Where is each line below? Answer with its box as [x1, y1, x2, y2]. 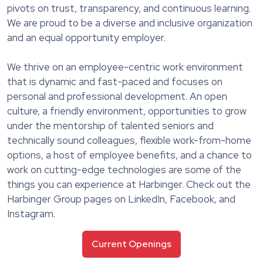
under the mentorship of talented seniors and [7, 119, 214, 132]
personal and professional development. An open [7, 89, 227, 103]
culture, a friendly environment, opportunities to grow [7, 104, 247, 117]
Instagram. [7, 207, 55, 220]
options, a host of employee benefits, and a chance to [7, 148, 252, 161]
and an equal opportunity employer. [7, 31, 166, 44]
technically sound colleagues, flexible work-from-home [7, 133, 251, 147]
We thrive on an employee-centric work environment [7, 60, 243, 73]
